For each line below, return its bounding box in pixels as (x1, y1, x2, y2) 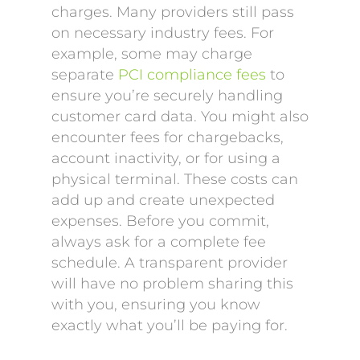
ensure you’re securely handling (51, 87, 283, 104)
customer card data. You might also (51, 108, 309, 125)
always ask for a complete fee (51, 233, 266, 251)
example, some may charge (51, 45, 252, 63)
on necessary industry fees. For (51, 24, 274, 42)
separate (51, 66, 118, 84)
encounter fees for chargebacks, (51, 129, 284, 146)
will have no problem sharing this (51, 275, 293, 292)
